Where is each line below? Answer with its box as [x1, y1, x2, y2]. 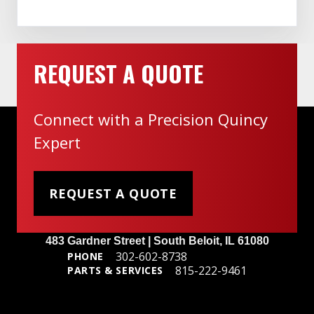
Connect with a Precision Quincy [34, 109, 268, 130]
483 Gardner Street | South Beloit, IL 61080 [45, 235, 269, 247]
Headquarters [118, 216, 196, 232]
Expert [34, 132, 81, 153]
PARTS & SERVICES [67, 264, 163, 278]
